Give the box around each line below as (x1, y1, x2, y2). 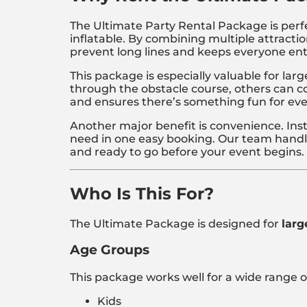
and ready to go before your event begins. (70, 145, 304, 158)
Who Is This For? (70, 183, 214, 204)
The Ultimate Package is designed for (70, 217, 282, 230)
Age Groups (70, 242, 149, 258)
